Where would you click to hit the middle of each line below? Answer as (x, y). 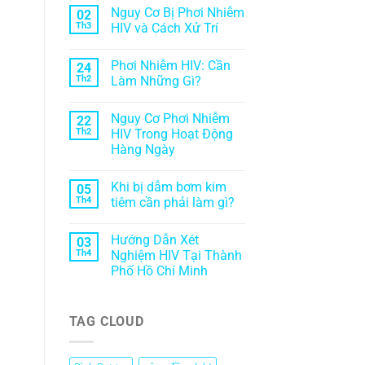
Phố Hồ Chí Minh (159, 271)
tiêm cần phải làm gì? (172, 203)
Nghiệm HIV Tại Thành (176, 256)
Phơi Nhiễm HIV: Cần (170, 66)
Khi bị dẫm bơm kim (168, 187)
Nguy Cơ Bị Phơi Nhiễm (177, 13)
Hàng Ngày (143, 150)
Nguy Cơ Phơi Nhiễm (170, 119)
